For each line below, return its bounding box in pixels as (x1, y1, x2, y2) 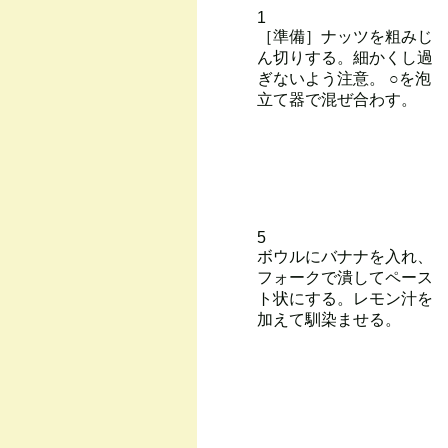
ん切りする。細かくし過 (257, 49, 433, 66)
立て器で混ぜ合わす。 (257, 91, 417, 108)
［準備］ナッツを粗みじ (257, 28, 433, 45)
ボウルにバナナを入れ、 (257, 248, 433, 265)
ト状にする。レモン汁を (257, 290, 433, 307)
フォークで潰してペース (257, 269, 433, 286)
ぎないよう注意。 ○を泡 (257, 70, 431, 87)
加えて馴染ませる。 (257, 311, 401, 328)
